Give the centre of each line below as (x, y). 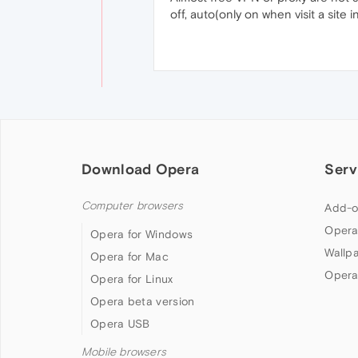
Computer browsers (133, 206)
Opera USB (120, 324)
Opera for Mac (129, 257)
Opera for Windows (142, 234)
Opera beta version (143, 301)
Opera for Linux (132, 279)
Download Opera (141, 169)
